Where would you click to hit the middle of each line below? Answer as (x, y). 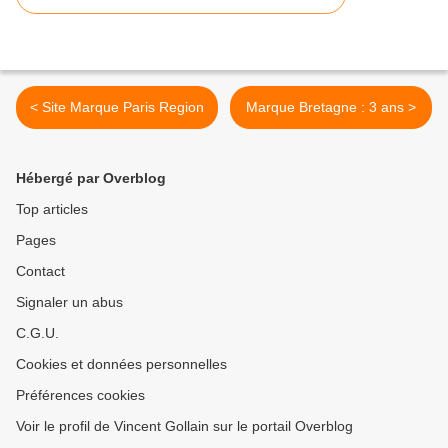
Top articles (52, 209)
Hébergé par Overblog (91, 178)
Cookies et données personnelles (121, 364)
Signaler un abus (69, 302)
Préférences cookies (80, 395)
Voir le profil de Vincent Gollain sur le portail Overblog (184, 426)
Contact (40, 271)
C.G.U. (37, 333)
